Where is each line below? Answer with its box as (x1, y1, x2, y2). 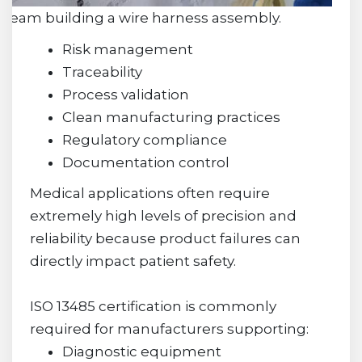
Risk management (61, 40, 193, 57)
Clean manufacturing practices (61, 108, 280, 125)
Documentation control (61, 154, 229, 170)
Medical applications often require (29, 185, 270, 202)
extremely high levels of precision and (29, 208, 297, 225)
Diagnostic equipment (61, 343, 221, 360)
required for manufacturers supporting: (29, 321, 309, 338)
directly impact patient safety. (29, 253, 236, 270)
